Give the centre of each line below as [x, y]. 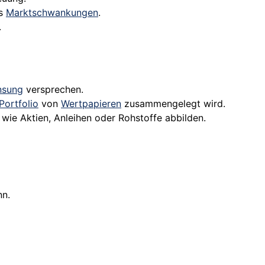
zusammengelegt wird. [173, 104]
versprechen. [53, 90]
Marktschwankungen [52, 13]
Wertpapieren [91, 104]
